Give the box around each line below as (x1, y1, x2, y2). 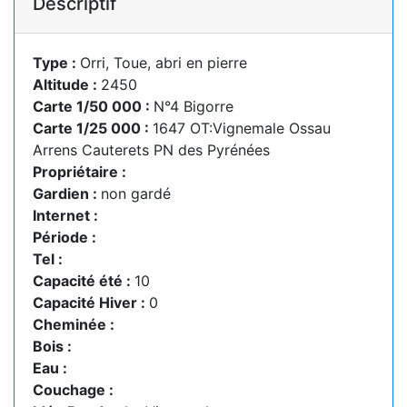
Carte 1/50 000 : (33, 97, 154, 115)
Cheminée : (33, 315, 114, 333)
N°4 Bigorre (154, 97, 233, 115)
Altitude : (33, 75, 101, 94)
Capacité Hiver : (33, 293, 149, 312)
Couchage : (33, 381, 114, 399)
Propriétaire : (33, 163, 126, 181)
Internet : (33, 206, 98, 224)
